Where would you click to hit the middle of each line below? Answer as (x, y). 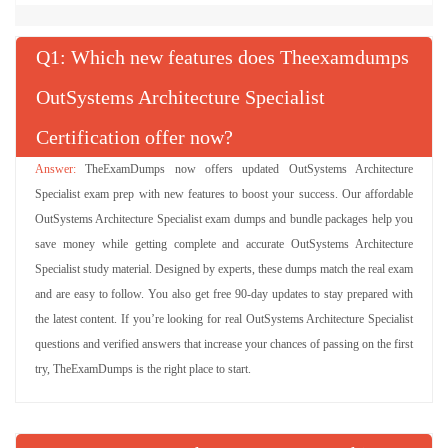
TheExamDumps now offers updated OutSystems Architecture (249, 169)
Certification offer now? (134, 137)
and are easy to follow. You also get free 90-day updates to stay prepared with (224, 294)
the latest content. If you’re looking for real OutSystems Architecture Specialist (224, 319)
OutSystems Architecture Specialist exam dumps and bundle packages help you (224, 219)
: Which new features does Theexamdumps (234, 57)
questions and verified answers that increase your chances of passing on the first (224, 344)
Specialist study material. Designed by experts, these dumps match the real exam (224, 269)
